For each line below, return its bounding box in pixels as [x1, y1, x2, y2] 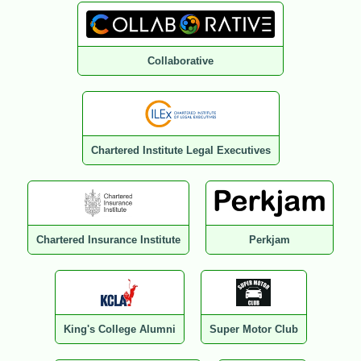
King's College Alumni [63, 323, 176, 336]
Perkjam [249, 234, 290, 247]
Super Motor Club [209, 323, 298, 336]
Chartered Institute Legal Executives [90, 144, 271, 157]
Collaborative [147, 55, 214, 68]
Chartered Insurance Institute [36, 234, 181, 247]
